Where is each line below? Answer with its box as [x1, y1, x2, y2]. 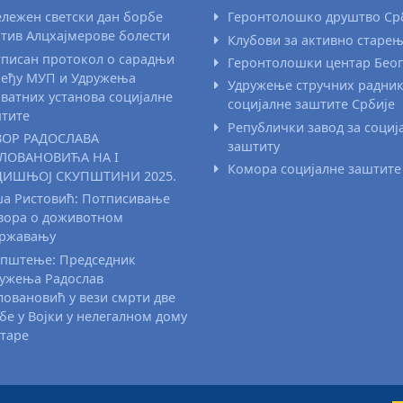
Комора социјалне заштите [227, 159, 401, 177]
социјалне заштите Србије [227, 95, 395, 113]
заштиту [227, 137, 280, 155]
